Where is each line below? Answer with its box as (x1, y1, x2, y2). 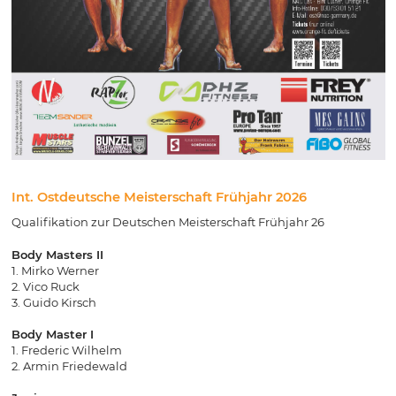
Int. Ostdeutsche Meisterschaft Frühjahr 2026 (11, 189, 307, 206)
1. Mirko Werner (11, 263, 99, 278)
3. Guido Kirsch (11, 295, 96, 310)
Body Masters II (11, 247, 103, 263)
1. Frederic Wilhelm (11, 343, 122, 358)
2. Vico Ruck (11, 279, 80, 294)
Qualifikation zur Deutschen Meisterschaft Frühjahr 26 (11, 214, 324, 229)
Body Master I (11, 327, 94, 342)
